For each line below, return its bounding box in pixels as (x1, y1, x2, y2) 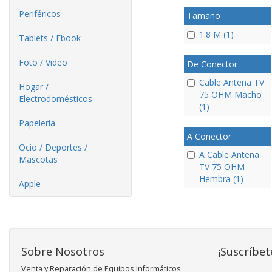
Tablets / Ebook (19, 32, 81, 44)
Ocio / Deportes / (19, 141, 87, 153)
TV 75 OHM (199, 161, 245, 172)
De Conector (186, 58, 237, 70)
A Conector (186, 131, 231, 142)
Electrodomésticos (19, 93, 92, 104)
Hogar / (19, 81, 49, 92)
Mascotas (19, 154, 58, 165)
